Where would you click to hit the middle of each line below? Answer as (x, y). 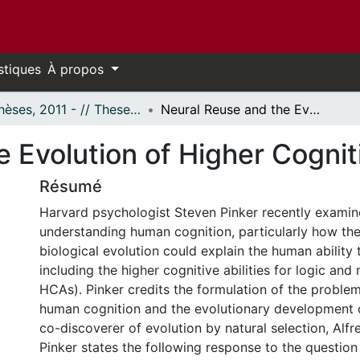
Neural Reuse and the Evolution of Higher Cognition (315, 109)
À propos (78, 69)
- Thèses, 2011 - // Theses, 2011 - (135, 109)
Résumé (71, 186)
